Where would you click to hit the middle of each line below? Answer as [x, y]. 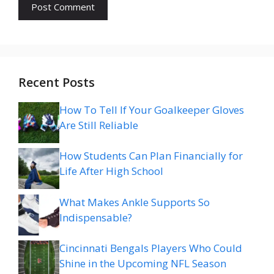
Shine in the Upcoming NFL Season [143, 264]
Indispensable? [96, 217]
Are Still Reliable [99, 125]
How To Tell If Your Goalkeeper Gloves [152, 109]
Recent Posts [57, 82]
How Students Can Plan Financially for [151, 156]
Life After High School [111, 171]
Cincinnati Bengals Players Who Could [151, 248]
